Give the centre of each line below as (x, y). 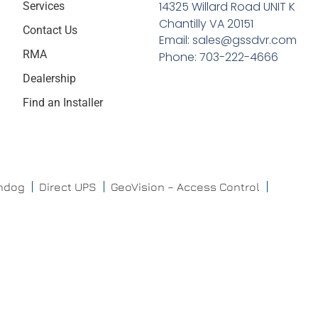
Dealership (50, 79)
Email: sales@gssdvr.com (227, 40)
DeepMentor (90, 252)
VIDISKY (159, 252)
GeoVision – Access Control (185, 186)
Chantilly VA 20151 (206, 24)
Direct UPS (68, 186)
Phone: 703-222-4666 (218, 57)
